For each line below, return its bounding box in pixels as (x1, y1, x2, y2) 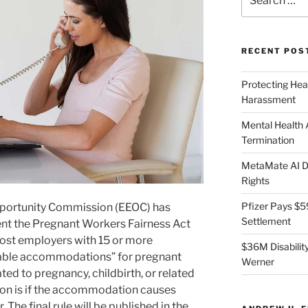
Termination (241, 134, 294, 146)
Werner (241, 256, 274, 268)
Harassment (241, 93, 296, 106)
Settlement (241, 215, 291, 228)
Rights (241, 175, 269, 187)
